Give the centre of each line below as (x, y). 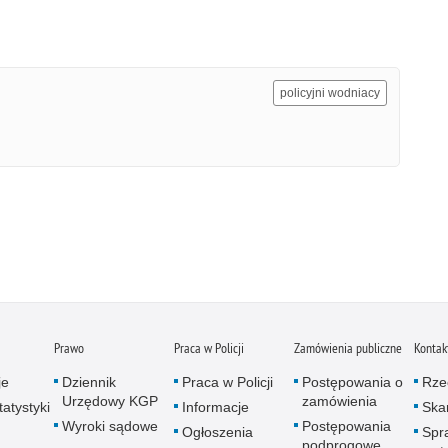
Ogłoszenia (217, 431)
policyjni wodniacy (330, 92)
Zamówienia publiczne (348, 347)
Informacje (215, 406)
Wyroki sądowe (110, 425)
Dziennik (89, 381)
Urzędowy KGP (110, 400)
